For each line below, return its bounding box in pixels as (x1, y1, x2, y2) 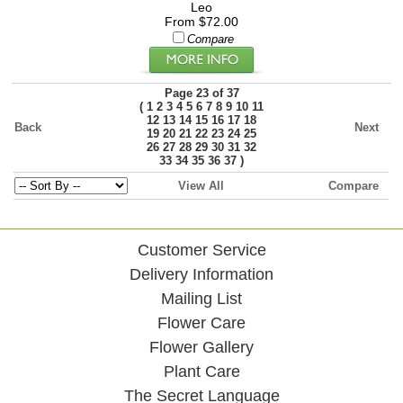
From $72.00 (164, 14, 238, 29)
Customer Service (137, 241, 266, 259)
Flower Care (157, 314, 246, 332)
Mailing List (161, 290, 242, 308)
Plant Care (163, 363, 240, 381)
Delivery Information (130, 265, 273, 283)
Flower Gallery (149, 338, 254, 356)
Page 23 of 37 (164, 86, 239, 100)
